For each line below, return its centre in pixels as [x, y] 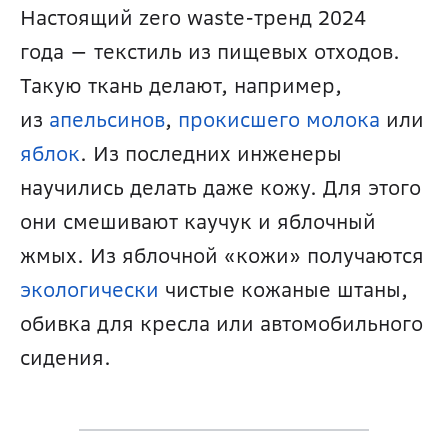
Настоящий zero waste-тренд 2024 [193, 18]
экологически [89, 290]
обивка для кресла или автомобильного [221, 324]
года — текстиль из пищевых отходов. [210, 52]
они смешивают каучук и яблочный [198, 222]
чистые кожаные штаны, [283, 290]
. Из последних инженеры [211, 154]
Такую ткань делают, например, [181, 86]
